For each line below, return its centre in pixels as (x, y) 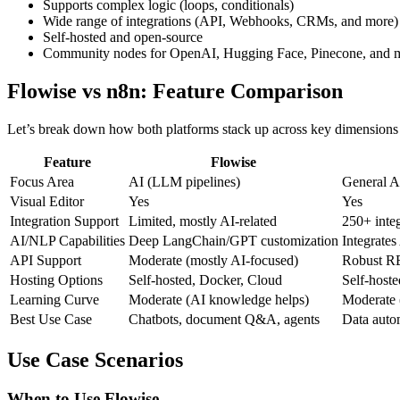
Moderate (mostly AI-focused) (213, 260)
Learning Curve (54, 299)
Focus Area (42, 181)
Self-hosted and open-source (123, 37)
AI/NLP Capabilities (67, 240)
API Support (46, 260)
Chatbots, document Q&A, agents (224, 319)
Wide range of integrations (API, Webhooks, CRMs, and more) (221, 21)
